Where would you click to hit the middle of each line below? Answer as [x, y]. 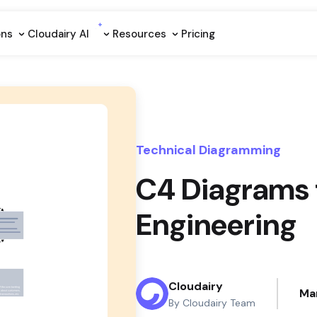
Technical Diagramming [208, 150]
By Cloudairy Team [212, 303]
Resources [141, 34]
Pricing [198, 34]
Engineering [216, 225]
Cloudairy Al [60, 34]
